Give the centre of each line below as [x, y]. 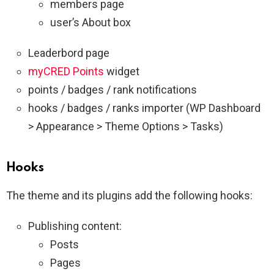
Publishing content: [75, 226]
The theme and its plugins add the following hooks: [129, 196]
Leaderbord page [69, 53]
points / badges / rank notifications [113, 90]
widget [122, 72]
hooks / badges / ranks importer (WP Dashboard [144, 108]
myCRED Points [66, 72]
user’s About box [91, 23]
